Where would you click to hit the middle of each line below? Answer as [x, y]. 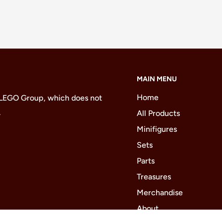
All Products [158, 113]
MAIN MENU [157, 79]
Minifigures [157, 129]
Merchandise [160, 192]
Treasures [154, 176]
